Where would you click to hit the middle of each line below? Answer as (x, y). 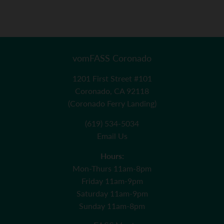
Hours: (112, 155)
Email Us (112, 135)
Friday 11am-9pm (112, 180)
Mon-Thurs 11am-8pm (112, 168)
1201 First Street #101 (112, 78)
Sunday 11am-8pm (112, 205)
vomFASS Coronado (112, 58)
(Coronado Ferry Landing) (112, 103)
